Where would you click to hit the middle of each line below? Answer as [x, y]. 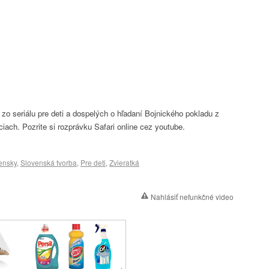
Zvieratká [124, 162]
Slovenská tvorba [49, 162]
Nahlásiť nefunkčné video [192, 197]
